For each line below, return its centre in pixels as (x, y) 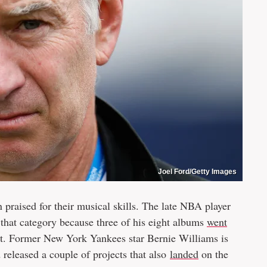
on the (213, 254)
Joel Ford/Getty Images (197, 172)
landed (184, 254)
